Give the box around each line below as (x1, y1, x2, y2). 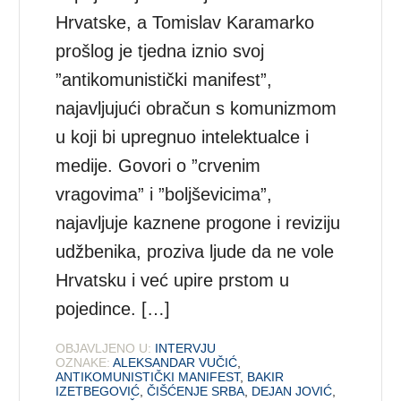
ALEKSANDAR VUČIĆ (113, 354, 238, 370)
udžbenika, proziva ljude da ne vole (55, 241, 335, 261)
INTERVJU (155, 340, 217, 355)
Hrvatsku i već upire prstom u (55, 269, 290, 290)
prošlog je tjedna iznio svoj (55, 40, 265, 61)
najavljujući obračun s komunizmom (55, 98, 337, 118)
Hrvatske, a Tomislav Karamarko (55, 12, 315, 32)
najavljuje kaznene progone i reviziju (55, 212, 341, 233)
